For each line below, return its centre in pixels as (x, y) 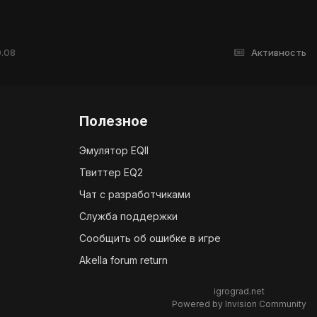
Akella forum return (123, 260)
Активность (279, 53)
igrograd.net (239, 292)
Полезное (114, 121)
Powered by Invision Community (239, 304)
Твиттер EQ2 (111, 173)
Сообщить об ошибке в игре (150, 238)
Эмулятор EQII (114, 151)
